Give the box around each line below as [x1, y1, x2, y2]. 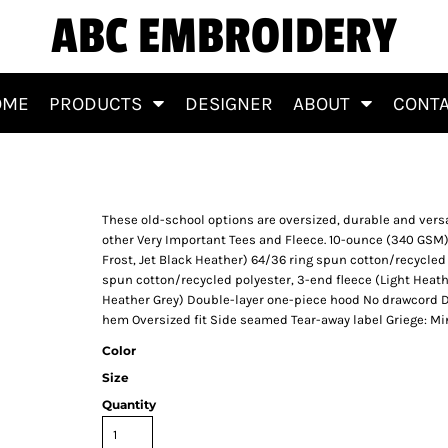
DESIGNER [184, 92, 273, 115]
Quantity [102, 397, 156, 412]
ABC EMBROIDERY [51, 7, 397, 66]
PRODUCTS [48, 92, 147, 115]
